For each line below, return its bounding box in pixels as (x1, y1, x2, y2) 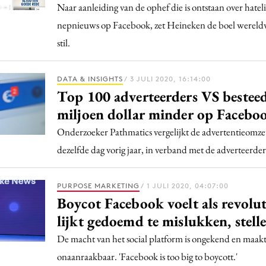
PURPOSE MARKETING (57, 180, 140, 190)
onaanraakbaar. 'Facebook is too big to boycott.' (57, 249, 237, 263)
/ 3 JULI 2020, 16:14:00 (124, 74, 211, 83)
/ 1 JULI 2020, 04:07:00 (141, 180, 229, 190)
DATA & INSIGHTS (57, 74, 123, 83)
